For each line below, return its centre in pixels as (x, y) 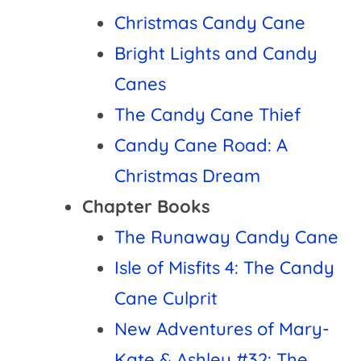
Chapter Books (147, 206)
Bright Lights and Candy (216, 53)
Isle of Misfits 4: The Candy (225, 267)
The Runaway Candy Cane (227, 237)
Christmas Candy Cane (210, 22)
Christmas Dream (188, 175)
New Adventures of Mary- (222, 328)
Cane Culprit (166, 298)
